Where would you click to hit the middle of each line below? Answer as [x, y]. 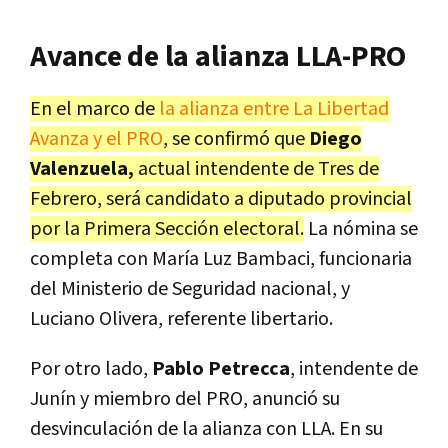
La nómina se [361, 228]
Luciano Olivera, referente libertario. [181, 318]
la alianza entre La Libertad [272, 108]
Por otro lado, [91, 368]
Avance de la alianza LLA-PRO [218, 56]
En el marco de [92, 108]
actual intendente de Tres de [256, 168]
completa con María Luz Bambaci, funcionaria [221, 258]
